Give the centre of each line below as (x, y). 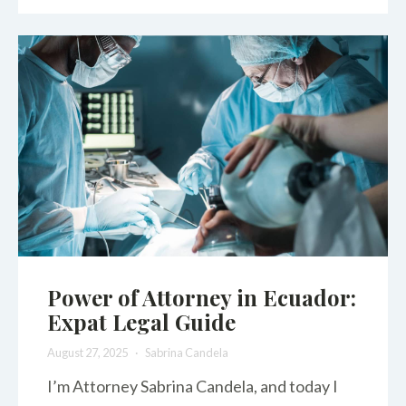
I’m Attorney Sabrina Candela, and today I (193, 386)
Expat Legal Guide (141, 322)
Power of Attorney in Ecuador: (202, 298)
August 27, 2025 (88, 352)
